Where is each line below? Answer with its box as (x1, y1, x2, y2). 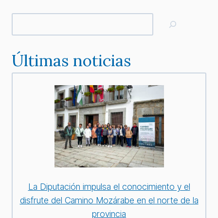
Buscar (11, 14, 38, 24)
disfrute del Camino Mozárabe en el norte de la (19, 195, 199, 206)
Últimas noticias (12, 50, 131, 71)
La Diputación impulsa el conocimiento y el (28, 182, 190, 192)
